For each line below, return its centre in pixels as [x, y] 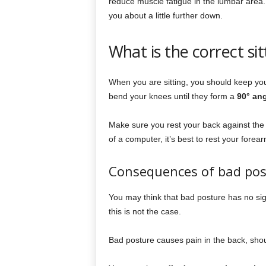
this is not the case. [145, 211]
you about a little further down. [165, 15]
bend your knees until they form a [172, 96]
